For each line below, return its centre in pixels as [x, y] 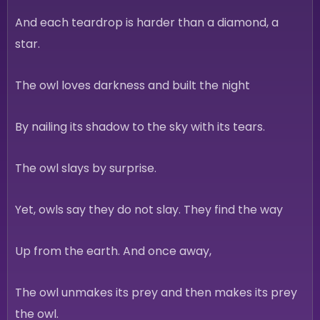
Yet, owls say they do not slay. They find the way [149, 210]
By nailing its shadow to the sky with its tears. [140, 127]
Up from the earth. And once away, [113, 251]
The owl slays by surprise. [86, 168]
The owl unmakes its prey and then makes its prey [156, 292]
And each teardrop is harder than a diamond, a [147, 22]
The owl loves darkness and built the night [132, 85]
